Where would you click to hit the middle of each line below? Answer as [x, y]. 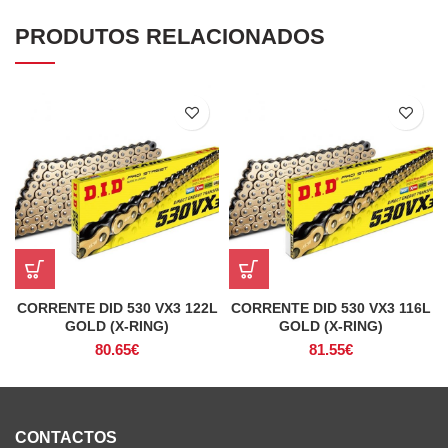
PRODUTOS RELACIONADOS [170, 36]
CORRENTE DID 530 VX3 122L [117, 308]
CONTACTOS [66, 437]
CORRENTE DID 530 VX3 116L [331, 308]
